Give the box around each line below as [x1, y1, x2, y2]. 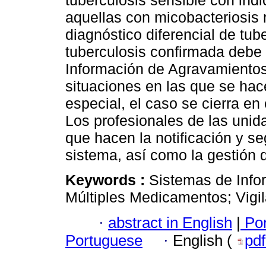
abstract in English [108, 214, 232, 231]
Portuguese [65, 232, 142, 249]
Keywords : [65, 172, 149, 189]
